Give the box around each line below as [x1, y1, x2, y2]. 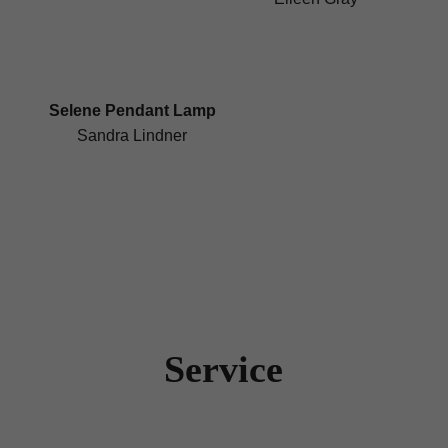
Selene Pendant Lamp [48, 101, 216, 119]
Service [164, 348, 284, 391]
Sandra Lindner [77, 126, 188, 144]
